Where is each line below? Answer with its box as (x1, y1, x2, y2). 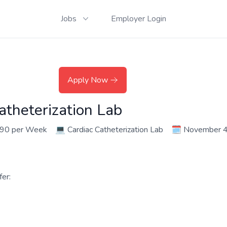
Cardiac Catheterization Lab (67, 124, 163, 135)
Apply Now (67, 74, 108, 86)
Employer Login (111, 13, 166, 24)
